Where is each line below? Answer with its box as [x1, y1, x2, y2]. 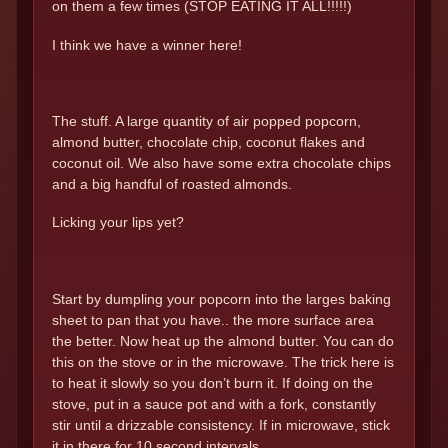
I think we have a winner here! [52, 36, 242, 53]
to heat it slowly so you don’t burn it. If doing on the [52, 374, 373, 391]
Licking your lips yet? [52, 214, 184, 231]
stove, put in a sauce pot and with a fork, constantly [52, 395, 376, 412]
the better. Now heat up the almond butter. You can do [52, 332, 394, 349]
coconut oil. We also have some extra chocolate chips [52, 155, 391, 172]
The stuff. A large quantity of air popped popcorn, [52, 113, 361, 130]
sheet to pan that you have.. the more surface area [52, 311, 374, 328]
